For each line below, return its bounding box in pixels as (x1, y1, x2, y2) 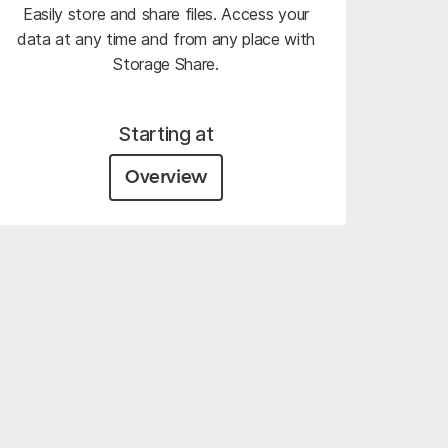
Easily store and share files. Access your (23, 3, 309, 24)
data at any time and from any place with (16, 28, 316, 49)
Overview (124, 165, 208, 188)
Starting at (118, 121, 214, 146)
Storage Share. (113, 53, 219, 74)
